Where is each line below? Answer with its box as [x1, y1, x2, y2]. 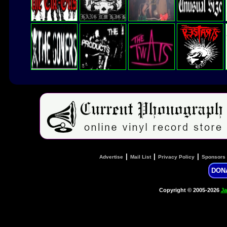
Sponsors [201, 154, 225, 160]
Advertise [99, 154, 123, 160]
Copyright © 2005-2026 [159, 187, 221, 194]
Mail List [130, 154, 151, 160]
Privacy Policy [158, 154, 195, 160]
